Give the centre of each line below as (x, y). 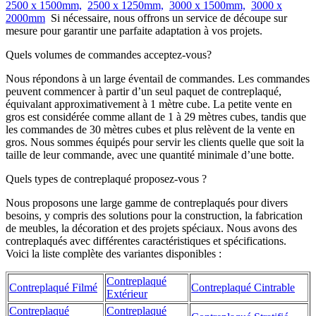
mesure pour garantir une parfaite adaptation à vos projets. (134, 31)
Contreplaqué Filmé (53, 288)
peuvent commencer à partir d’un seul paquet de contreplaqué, (144, 92)
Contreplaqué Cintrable (243, 288)
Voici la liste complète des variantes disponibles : (114, 254)
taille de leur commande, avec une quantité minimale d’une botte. (150, 155)
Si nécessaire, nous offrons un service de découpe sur (166, 18)
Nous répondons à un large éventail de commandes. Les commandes (158, 79)
